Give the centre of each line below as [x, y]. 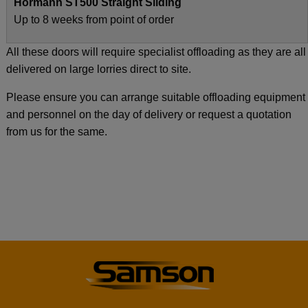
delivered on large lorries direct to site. [98, 69]
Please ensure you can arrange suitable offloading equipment [155, 98]
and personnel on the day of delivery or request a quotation [148, 115]
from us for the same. [56, 132]
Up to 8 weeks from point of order [93, 20]
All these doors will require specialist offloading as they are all [156, 52]
